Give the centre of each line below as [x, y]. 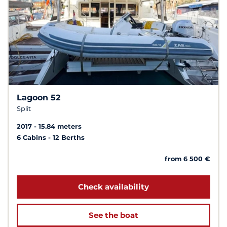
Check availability [113, 186]
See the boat [113, 215]
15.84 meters [60, 126]
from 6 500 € [187, 159]
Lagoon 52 [39, 97]
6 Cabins [32, 137]
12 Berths [69, 137]
